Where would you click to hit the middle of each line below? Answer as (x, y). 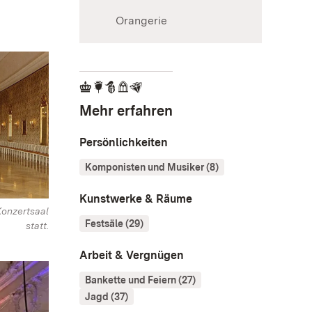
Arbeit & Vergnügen (132, 256)
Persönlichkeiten (124, 143)
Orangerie (141, 21)
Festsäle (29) (114, 224)
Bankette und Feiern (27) (140, 280)
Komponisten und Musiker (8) (152, 167)
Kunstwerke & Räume (136, 199)
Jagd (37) (107, 297)
